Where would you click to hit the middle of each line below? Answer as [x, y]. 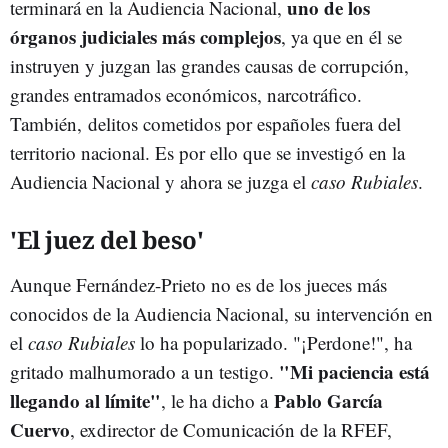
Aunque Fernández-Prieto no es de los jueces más [198, 285]
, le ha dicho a [217, 401]
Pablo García [328, 401]
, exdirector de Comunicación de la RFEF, [231, 430]
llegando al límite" [85, 401]
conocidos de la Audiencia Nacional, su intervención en [221, 314]
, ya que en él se [341, 37]
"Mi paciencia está [354, 372]
